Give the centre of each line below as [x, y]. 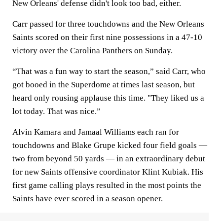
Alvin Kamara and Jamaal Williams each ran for [96, 132]
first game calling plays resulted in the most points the [107, 185]
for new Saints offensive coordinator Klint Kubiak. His [108, 172]
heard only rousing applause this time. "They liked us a [108, 98]
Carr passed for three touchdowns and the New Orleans [108, 24]
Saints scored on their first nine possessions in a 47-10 [107, 37]
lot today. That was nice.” [56, 111]
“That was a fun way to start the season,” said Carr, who [109, 71]
